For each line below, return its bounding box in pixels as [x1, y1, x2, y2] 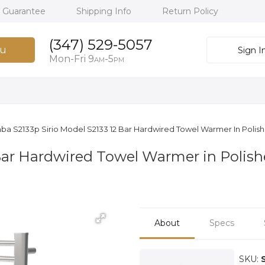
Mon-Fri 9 [49, 53, 94, 64]
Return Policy [162, 6, 218, 17]
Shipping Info [76, 6, 134, 17]
